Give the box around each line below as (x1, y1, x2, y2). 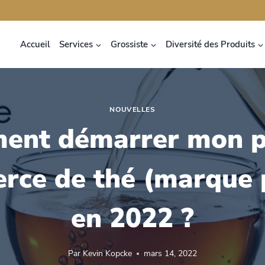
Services (59, 38, 93, 50)
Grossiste (110, 38, 148, 50)
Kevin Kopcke (82, 247, 132, 259)
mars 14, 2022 (143, 247, 197, 259)
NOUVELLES (109, 105, 156, 115)
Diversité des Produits (165, 38, 255, 50)
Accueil (20, 38, 50, 50)
